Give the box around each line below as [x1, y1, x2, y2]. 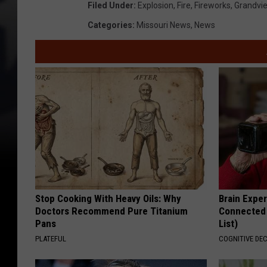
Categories [88, 20, 132, 30]
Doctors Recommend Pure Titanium [35, 205, 188, 218]
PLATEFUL [35, 234, 66, 244]
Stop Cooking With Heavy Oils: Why [35, 193, 181, 205]
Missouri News [136, 20, 191, 30]
